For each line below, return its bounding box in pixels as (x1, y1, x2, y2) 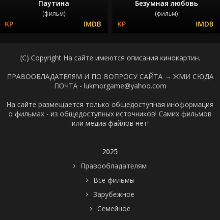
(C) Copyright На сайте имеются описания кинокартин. (20, 53, 200, 62)
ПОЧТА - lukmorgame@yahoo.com (54, 81, 166, 90)
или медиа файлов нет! (71, 118, 149, 128)
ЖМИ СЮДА (173, 71, 214, 81)
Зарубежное (93, 189, 135, 199)
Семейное (97, 203, 131, 213)
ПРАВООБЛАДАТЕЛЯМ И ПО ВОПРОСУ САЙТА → (6, 71, 173, 81)
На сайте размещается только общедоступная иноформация (6, 99, 214, 109)
